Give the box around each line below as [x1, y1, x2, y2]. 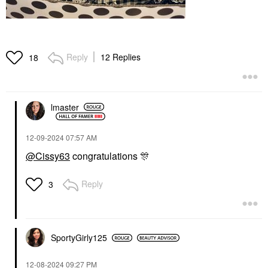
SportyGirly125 [51, 232, 107, 243]
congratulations [70, 149, 140, 163]
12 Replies [100, 51, 141, 63]
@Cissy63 [26, 149, 70, 163]
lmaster [51, 100, 79, 113]
